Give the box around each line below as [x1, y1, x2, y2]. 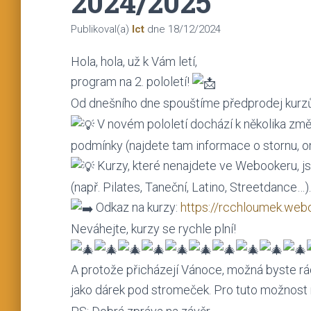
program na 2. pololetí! [71, 74, 192, 89]
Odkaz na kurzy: [93, 199, 180, 215]
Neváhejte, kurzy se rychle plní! [71, 221, 236, 236]
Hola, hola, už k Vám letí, [71, 53, 197, 69]
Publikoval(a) [71, 22, 132, 35]
